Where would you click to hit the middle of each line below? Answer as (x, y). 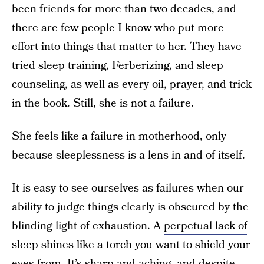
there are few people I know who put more (118, 28)
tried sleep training (59, 66)
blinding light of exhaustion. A (88, 226)
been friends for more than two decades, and (124, 9)
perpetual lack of (206, 226)
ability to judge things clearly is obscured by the (130, 207)
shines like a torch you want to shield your (144, 245)
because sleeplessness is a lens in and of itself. (128, 155)
